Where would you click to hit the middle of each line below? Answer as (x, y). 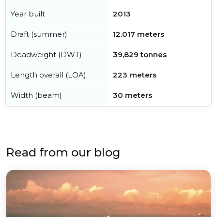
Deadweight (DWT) (46, 55)
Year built (28, 14)
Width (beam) (36, 95)
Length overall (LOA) (48, 75)
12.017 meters (139, 34)
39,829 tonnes (140, 55)
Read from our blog (63, 153)
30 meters (132, 95)
